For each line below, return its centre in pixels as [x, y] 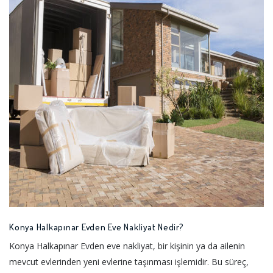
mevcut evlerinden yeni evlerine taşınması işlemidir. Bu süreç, [129, 261]
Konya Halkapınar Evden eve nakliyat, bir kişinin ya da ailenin [127, 246]
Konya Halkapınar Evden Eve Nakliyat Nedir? [97, 227]
